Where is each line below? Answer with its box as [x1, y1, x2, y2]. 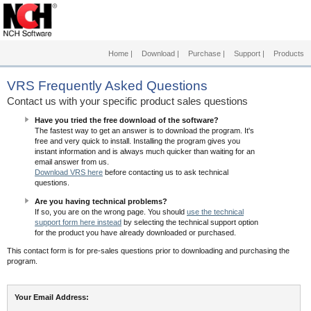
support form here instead [35, 218, 121, 226]
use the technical [187, 208, 244, 216]
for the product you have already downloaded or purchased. [35, 228, 236, 237]
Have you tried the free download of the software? [35, 116, 219, 124]
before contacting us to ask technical [103, 168, 228, 176]
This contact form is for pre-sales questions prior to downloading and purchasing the [7, 246, 289, 255]
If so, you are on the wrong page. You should [35, 208, 187, 216]
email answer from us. [35, 158, 109, 166]
